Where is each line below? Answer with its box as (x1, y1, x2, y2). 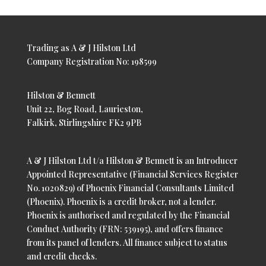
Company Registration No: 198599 (26, 56, 157, 67)
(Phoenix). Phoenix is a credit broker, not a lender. (26, 196, 216, 208)
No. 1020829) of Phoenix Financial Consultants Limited (26, 182, 234, 194)
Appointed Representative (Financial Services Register (26, 169, 238, 180)
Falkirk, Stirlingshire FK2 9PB (26, 117, 141, 129)
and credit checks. (26, 251, 97, 262)
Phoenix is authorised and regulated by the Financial (26, 210, 230, 221)
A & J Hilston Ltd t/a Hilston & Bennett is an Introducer (26, 155, 237, 167)
